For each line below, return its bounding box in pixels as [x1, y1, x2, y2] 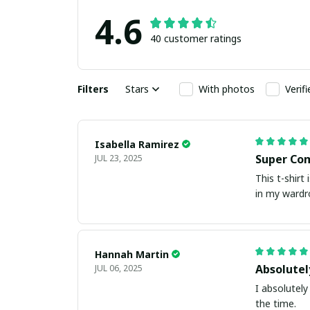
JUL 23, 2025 [95, 152, 143, 164]
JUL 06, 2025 [95, 262, 143, 274]
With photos [199, 82, 255, 96]
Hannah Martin [95, 247, 169, 261]
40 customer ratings [150, 31, 241, 45]
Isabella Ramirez [95, 137, 179, 151]
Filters [77, 82, 109, 96]
